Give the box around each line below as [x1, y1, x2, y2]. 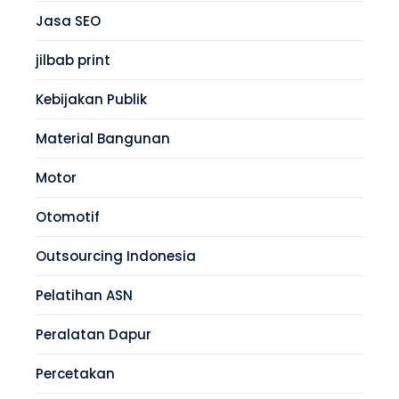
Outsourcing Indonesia [36, 247, 196, 266]
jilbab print [36, 51, 110, 70]
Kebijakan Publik [36, 90, 147, 110]
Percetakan [36, 364, 115, 384]
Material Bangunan [36, 129, 170, 149]
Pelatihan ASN [36, 286, 133, 305]
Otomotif [36, 208, 100, 227]
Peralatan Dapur [36, 325, 151, 345]
